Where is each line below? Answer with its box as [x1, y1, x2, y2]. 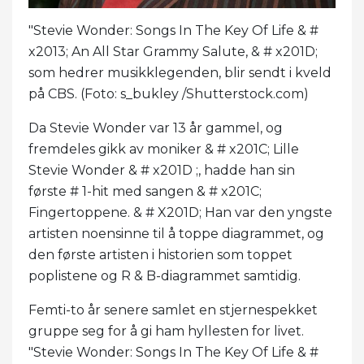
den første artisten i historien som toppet [28, 246, 292, 262]
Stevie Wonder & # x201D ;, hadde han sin [28, 162, 295, 178]
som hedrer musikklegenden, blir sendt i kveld [28, 64, 331, 80]
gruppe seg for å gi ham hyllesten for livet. [28, 323, 304, 339]
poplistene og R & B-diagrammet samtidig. [28, 267, 304, 284]
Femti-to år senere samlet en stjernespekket [28, 301, 318, 318]
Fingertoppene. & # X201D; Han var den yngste [28, 204, 332, 220]
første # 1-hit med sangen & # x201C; [28, 183, 262, 199]
